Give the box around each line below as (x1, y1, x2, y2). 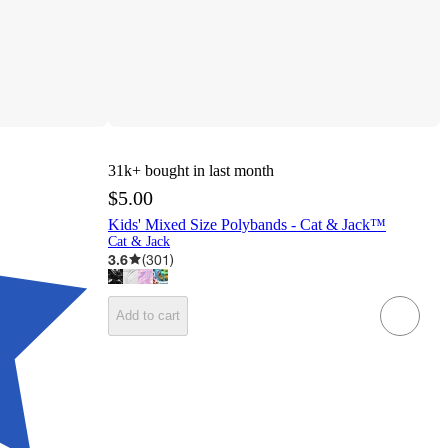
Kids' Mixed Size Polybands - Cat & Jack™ (108, 215, 386, 233)
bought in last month (145, 161, 274, 179)
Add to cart (116, 308, 180, 324)
